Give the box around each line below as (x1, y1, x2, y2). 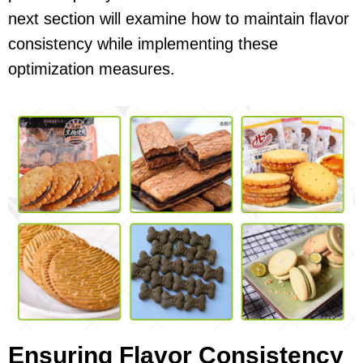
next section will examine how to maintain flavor (8, 10, 349, 28)
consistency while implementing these (8, 35, 278, 53)
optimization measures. (8, 60, 175, 79)
